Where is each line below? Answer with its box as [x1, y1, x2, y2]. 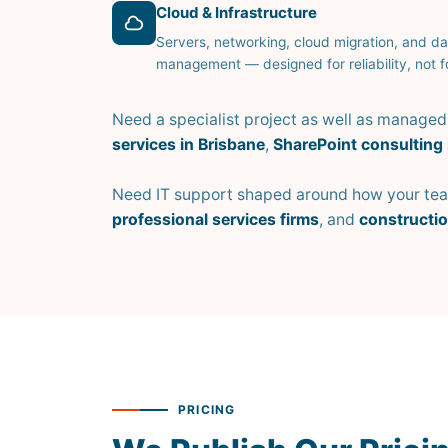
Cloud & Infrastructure [156, 3, 317, 22]
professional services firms [112, 210, 319, 230]
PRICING [178, 402, 236, 418]
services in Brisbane [112, 135, 265, 154]
